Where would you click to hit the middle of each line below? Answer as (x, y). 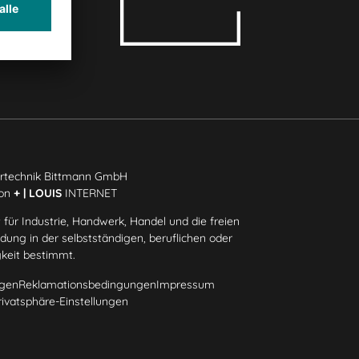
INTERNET (90, 193)
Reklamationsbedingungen (88, 284)
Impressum (186, 284)
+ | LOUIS (38, 193)
